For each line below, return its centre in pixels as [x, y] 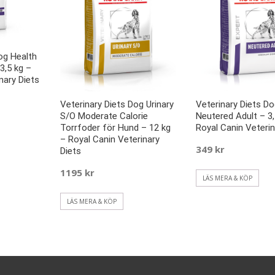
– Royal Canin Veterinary [110, 139]
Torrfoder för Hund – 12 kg [115, 127]
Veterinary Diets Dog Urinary [117, 104]
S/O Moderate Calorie [104, 116]
